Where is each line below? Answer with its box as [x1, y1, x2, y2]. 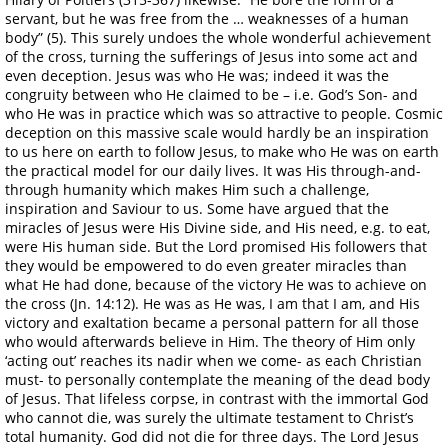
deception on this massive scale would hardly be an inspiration [5, 122, 429, 142]
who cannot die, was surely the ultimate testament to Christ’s [5, 407, 414, 427]
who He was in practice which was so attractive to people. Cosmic [5, 103, 443, 123]
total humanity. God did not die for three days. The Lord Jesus [5, 426, 419, 446]
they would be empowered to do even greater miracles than [5, 255, 407, 275]
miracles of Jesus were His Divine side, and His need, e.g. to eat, [5, 217, 430, 237]
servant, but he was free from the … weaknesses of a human [5, 8, 409, 28]
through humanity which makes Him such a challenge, [5, 179, 369, 199]
